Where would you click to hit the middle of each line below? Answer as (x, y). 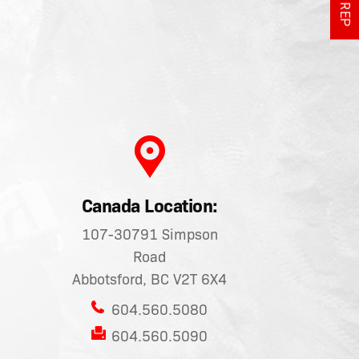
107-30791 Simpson (149, 235)
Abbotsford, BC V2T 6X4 (150, 280)
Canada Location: (149, 206)
